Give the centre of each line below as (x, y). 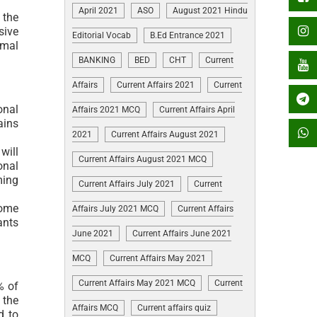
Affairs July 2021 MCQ (115, 209)
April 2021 (98, 11)
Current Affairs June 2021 (182, 234)
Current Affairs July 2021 (127, 184)
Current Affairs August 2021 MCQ (143, 159)
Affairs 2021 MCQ (106, 110)
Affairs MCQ (95, 308)
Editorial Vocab (102, 35)
